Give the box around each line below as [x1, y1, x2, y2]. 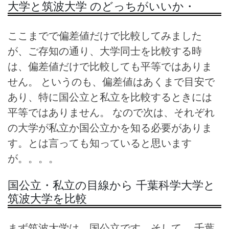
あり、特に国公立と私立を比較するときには [8, 90, 212, 104]
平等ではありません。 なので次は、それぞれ [8, 105, 215, 120]
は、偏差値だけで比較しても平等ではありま [8, 59, 212, 74]
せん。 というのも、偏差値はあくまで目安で [8, 75, 215, 89]
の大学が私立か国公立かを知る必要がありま [8, 121, 212, 135]
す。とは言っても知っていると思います [8, 136, 192, 150]
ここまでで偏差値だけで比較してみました [8, 29, 202, 43]
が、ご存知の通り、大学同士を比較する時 [8, 44, 202, 58]
